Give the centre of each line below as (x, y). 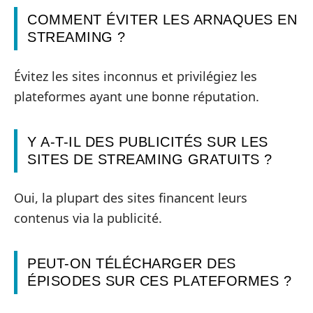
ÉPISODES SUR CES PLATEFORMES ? (159, 281)
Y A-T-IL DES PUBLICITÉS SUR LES (148, 141)
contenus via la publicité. (88, 218)
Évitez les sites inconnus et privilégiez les (136, 76)
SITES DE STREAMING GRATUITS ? (150, 159)
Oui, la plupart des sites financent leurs (131, 198)
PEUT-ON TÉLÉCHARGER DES (132, 264)
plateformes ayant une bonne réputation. (137, 96)
